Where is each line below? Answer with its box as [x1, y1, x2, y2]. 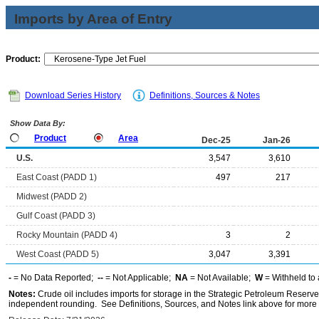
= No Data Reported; [11, 273, 98, 283]
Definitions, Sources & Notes [150, 90, 260, 100]
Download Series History [25, 90, 121, 100]
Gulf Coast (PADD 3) [16, 211, 95, 221]
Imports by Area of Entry [14, 11, 172, 26]
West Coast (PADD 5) [16, 249, 99, 259]
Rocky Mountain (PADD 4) [16, 230, 117, 240]
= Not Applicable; [103, 273, 175, 283]
